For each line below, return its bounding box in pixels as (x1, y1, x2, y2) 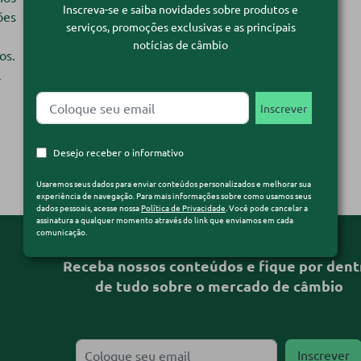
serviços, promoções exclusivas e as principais (65, 19, 296, 35)
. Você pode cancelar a (226, 201, 308, 214)
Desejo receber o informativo (53, 146, 184, 160)
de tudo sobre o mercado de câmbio (94, 276, 343, 296)
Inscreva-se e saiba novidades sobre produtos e (63, 2, 298, 17)
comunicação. (36, 226, 87, 239)
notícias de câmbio (133, 37, 228, 52)
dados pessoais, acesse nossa (36, 201, 141, 214)
